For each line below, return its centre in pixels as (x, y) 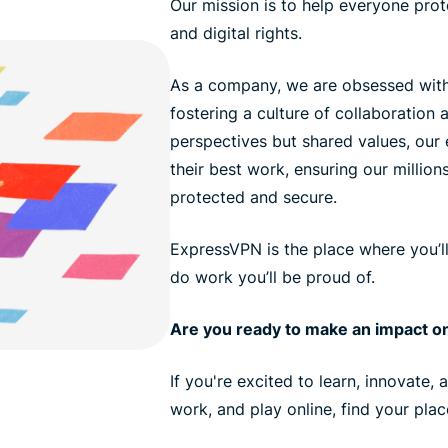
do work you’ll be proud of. (272, 277)
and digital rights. (235, 33)
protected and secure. (253, 197)
